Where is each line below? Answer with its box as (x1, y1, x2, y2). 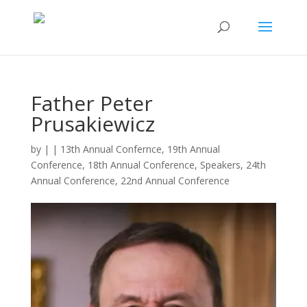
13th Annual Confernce (60, 143, 162, 156)
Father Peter (30, 89, 153, 117)
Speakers (199, 158, 241, 171)
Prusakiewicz (30, 110, 155, 138)
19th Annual (167, 143, 220, 156)
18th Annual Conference (87, 158, 195, 171)
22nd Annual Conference (120, 174, 230, 187)
